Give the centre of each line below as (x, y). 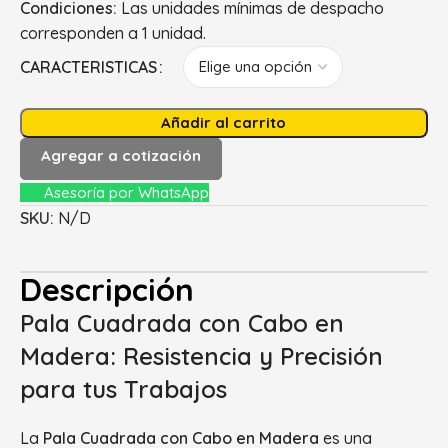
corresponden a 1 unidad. (113, 32)
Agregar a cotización (121, 155)
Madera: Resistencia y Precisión (201, 355)
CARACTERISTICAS (88, 66)
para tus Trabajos (123, 388)
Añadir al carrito (224, 122)
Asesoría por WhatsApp (126, 192)
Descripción (107, 289)
